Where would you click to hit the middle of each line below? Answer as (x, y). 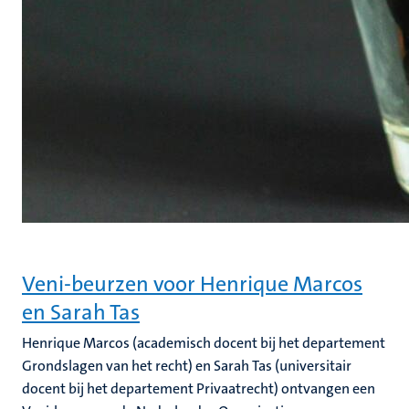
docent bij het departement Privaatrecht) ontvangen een (199, 388)
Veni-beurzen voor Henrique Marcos (192, 284)
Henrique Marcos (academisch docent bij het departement (204, 343)
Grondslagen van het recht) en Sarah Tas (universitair (187, 366)
